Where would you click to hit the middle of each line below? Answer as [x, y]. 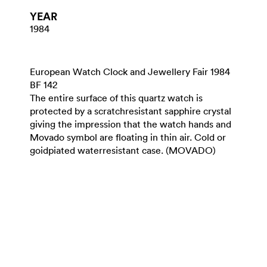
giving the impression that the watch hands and [131, 124]
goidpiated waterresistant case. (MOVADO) [123, 150]
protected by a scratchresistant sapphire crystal [131, 111]
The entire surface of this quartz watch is [116, 98]
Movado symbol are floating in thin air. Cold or [128, 137]
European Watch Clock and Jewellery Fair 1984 [130, 72]
